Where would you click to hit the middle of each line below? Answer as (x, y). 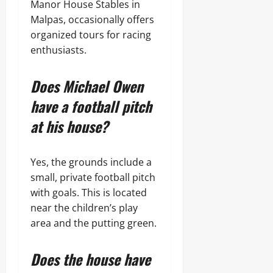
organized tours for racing (91, 35)
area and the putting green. (94, 223)
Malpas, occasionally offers (92, 19)
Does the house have (90, 259)
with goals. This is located (89, 193)
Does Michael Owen (87, 86)
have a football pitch (91, 106)
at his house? (69, 126)
